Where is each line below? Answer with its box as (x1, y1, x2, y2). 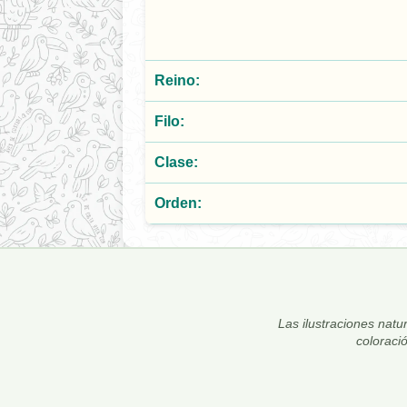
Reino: (154, 73, 200, 89)
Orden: (154, 195, 202, 212)
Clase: (154, 154, 198, 171)
